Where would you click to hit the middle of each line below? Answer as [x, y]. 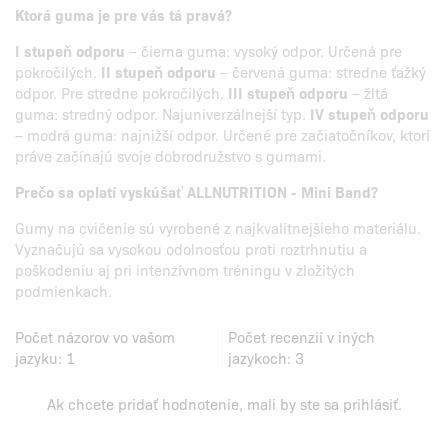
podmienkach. [63, 290]
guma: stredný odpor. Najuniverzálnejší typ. [162, 113]
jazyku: [40, 357]
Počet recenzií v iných [302, 336]
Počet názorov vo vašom [95, 336]
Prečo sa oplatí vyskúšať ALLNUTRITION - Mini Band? [196, 191]
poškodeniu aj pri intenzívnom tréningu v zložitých [185, 269]
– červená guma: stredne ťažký [321, 71]
